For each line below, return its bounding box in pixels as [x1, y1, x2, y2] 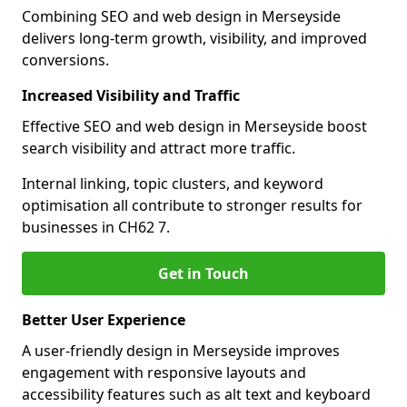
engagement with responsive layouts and [22, 362, 306, 382]
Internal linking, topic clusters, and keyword [22, 174, 323, 194]
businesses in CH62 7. [22, 217, 170, 237]
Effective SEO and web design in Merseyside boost [22, 116, 367, 136]
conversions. [22, 50, 109, 70]
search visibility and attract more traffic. [22, 138, 295, 158]
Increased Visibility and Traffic [22, 85, 240, 105]
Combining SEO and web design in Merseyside [22, 6, 341, 26]
